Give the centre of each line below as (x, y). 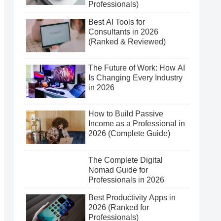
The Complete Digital (126, 160)
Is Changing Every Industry (135, 78)
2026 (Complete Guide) (129, 134)
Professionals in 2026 (126, 180)
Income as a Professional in (137, 124)
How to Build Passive (126, 114)
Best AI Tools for (117, 22)
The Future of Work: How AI (137, 68)
